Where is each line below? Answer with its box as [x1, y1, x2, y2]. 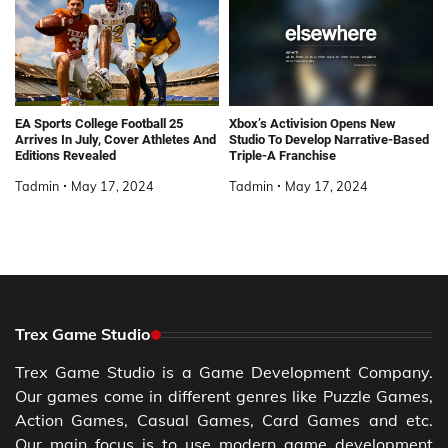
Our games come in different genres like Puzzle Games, [15, 386, 433, 407]
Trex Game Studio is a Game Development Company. [15, 362, 433, 383]
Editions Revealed [15, 148, 116, 164]
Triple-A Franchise [229, 148, 336, 164]
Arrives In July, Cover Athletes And [15, 132, 216, 148]
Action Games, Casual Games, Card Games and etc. [15, 410, 433, 431]
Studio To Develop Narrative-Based [229, 132, 429, 148]
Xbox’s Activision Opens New [229, 116, 396, 132]
